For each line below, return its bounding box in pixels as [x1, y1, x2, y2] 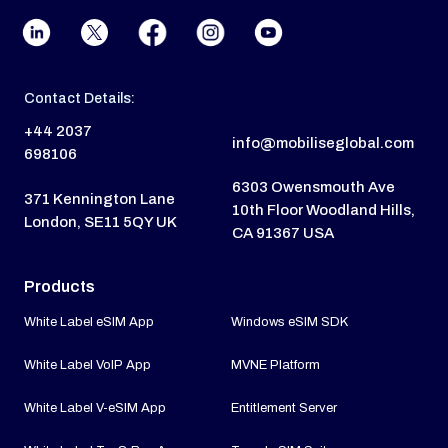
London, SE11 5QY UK [24, 213, 177, 230]
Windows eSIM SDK [231, 315, 348, 330]
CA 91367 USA [232, 225, 334, 242]
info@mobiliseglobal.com [232, 134, 414, 151]
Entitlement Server [231, 401, 337, 416]
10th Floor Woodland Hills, [232, 202, 415, 219]
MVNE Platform [231, 358, 320, 373]
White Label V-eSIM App [24, 401, 166, 416]
